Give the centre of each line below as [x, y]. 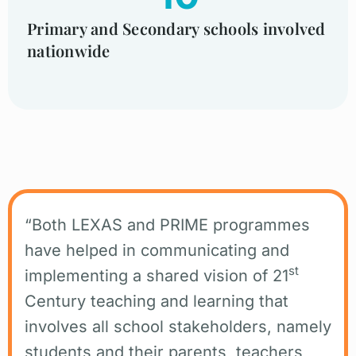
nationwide [69, 50]
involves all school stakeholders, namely [178, 326]
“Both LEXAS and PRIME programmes [167, 224]
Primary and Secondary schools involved [176, 28]
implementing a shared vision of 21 [157, 275]
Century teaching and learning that [157, 301]
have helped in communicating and [157, 250]
